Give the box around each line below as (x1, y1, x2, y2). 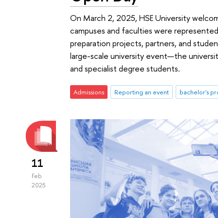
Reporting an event (114, 88, 169, 97)
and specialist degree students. (70, 62, 181, 74)
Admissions (73, 88, 105, 97)
